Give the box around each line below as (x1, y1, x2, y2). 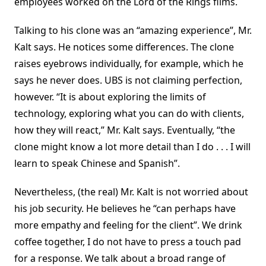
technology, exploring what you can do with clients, (14, 107, 244, 121)
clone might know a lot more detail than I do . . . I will (14, 140, 251, 154)
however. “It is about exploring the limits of (14, 90, 206, 104)
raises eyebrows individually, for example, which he (14, 57, 243, 71)
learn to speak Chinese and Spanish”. (14, 157, 180, 170)
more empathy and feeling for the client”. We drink (14, 218, 242, 232)
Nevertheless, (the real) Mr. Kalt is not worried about (14, 185, 248, 199)
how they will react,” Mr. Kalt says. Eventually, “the (14, 123, 235, 137)
